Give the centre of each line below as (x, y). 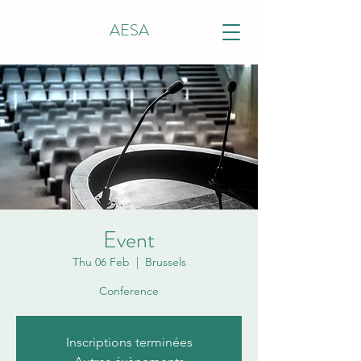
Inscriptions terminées (129, 342)
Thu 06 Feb (101, 262)
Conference (129, 291)
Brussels (165, 262)
